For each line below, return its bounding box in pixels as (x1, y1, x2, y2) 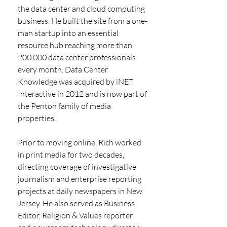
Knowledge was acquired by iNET (18, 76, 135, 87)
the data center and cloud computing (18, 3, 146, 14)
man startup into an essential (18, 27, 120, 38)
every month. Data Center (18, 64, 109, 74)
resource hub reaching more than (18, 40, 134, 50)
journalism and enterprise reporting (18, 173, 143, 184)
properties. (18, 112, 56, 123)
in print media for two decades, (18, 149, 126, 160)
